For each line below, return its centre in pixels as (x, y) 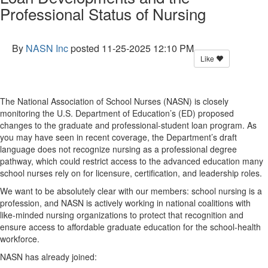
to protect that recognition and (185, 215)
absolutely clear (86, 191)
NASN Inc (47, 48)
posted (85, 48)
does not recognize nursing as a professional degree (136, 149)
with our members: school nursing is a (189, 191)
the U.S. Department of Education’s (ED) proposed (137, 113)
